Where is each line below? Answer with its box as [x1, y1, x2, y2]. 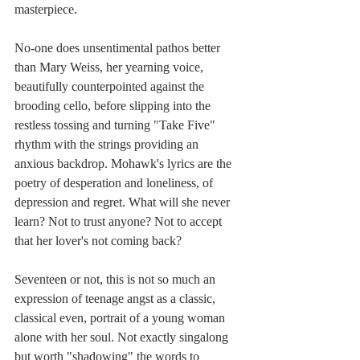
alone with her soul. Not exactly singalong [14, 330, 231, 345]
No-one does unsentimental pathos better [14, 41, 223, 55]
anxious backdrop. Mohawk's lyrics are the [14, 157, 235, 171]
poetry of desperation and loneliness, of [14, 176, 216, 190]
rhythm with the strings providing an [14, 137, 202, 152]
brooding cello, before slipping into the [14, 99, 214, 113]
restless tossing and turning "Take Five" [14, 118, 219, 133]
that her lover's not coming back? [14, 234, 185, 248]
